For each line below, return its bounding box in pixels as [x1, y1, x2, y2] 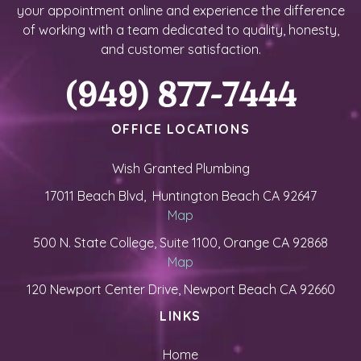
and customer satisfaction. [100, 41, 261, 58]
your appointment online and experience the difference [16, 2, 345, 19]
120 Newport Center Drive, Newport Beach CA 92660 [26, 280, 335, 297]
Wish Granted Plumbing [111, 160, 250, 176]
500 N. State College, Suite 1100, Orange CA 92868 [33, 234, 328, 251]
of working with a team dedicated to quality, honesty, [22, 22, 339, 39]
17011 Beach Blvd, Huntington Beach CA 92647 [44, 187, 317, 204]
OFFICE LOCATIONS [110, 121, 251, 138]
